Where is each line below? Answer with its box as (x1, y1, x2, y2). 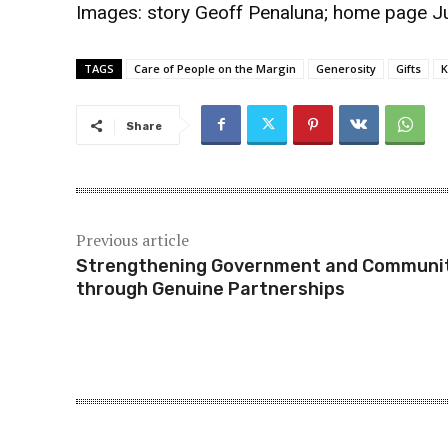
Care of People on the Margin (134, 61, 296, 77)
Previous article (76, 229, 189, 252)
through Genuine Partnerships (76, 278, 345, 301)
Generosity (316, 61, 376, 77)
